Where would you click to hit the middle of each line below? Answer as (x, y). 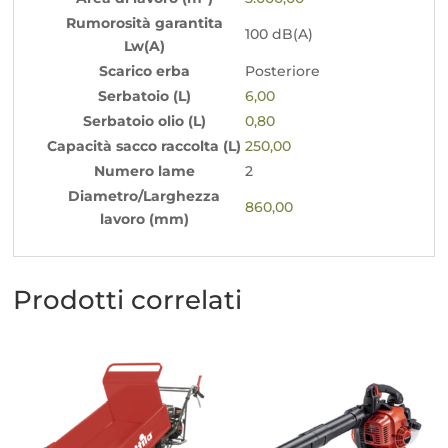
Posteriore (283, 70)
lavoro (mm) (144, 218)
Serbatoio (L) (144, 95)
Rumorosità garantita (144, 22)
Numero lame (144, 170)
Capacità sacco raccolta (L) (144, 145)
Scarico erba (144, 70)
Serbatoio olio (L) (144, 120)
